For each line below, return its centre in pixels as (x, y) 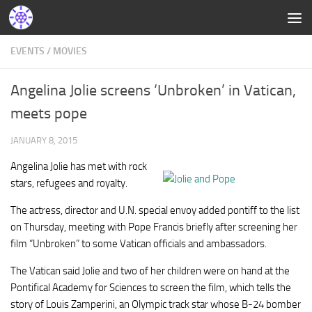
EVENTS (28, 51)
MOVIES (70, 51)
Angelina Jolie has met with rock (79, 166)
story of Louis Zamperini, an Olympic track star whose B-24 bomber (156, 304)
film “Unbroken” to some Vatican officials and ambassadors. (139, 244)
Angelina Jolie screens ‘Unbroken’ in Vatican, (153, 91)
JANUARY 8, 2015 (44, 140)
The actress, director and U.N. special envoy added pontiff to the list (155, 210)
